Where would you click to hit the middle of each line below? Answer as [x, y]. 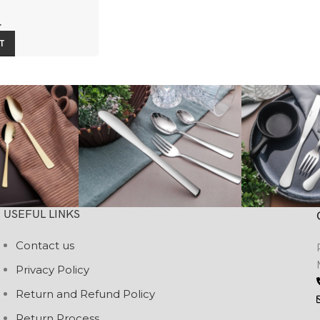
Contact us [45, 245]
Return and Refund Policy [85, 294]
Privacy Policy [52, 269]
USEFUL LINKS [42, 214]
